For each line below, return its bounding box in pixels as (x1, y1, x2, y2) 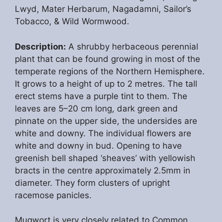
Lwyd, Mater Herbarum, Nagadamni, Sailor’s (15, 4, 191, 14)
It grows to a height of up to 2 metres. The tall (15, 78, 197, 89)
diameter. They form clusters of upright (15, 177, 170, 188)
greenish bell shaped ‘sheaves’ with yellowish (15, 153, 195, 163)
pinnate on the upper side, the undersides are (15, 115, 197, 126)
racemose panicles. (15, 190, 92, 200)
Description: (15, 41, 66, 52)
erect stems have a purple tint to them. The (15, 91, 187, 101)
